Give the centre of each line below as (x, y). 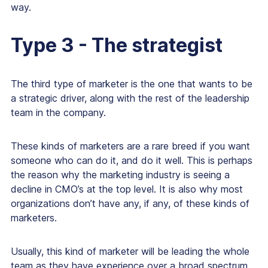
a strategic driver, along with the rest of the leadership (130, 98)
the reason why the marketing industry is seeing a (120, 175)
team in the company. (58, 113)
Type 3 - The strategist (117, 45)
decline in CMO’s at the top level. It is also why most (127, 189)
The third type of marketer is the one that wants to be (132, 84)
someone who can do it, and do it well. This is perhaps (132, 161)
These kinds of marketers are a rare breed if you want (130, 146)
